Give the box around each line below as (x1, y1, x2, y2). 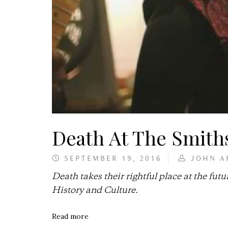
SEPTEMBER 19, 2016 (61, 155, 162, 163)
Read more (52, 212, 89, 221)
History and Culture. (52, 187, 138, 195)
